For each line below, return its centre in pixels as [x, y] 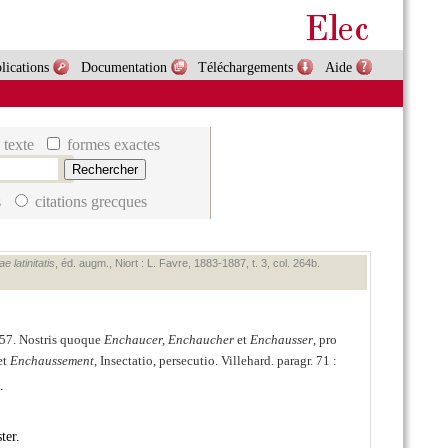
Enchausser [281, 339]
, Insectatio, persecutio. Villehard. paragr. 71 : [215, 360]
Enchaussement [51, 360]
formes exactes [111, 145]
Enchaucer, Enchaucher [168, 339]
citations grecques [89, 201]
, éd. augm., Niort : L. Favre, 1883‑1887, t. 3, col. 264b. [187, 263]
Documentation [123, 67]
